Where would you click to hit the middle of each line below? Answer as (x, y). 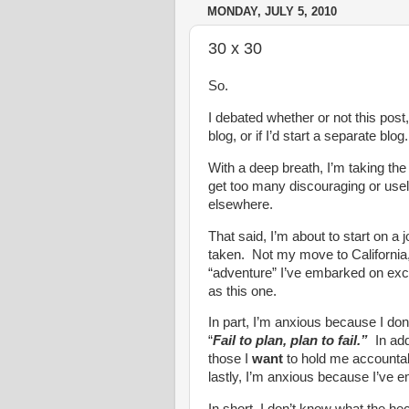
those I (230, 359)
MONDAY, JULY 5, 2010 (272, 12)
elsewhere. (241, 204)
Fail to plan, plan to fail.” (294, 341)
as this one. (242, 291)
